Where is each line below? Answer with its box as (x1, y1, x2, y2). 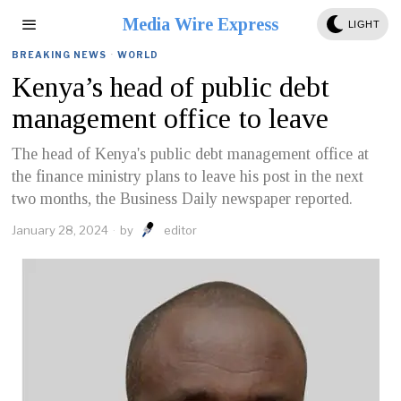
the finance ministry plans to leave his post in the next (12, 167, 364, 185)
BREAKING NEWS (12, 49, 107, 60)
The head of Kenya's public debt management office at (12, 145, 370, 163)
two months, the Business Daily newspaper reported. (12, 190, 354, 208)
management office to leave (12, 102, 329, 134)
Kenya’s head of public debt (12, 71, 330, 103)
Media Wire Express (122, 14, 278, 34)
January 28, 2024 (12, 223, 109, 237)
